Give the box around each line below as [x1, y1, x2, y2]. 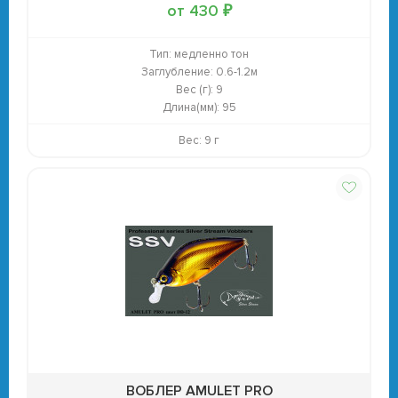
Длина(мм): [162, 100, 219, 115]
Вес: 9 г [179, 133, 219, 147]
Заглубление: [140, 65, 213, 79]
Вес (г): [175, 83, 213, 97]
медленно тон [171, 47, 249, 61]
